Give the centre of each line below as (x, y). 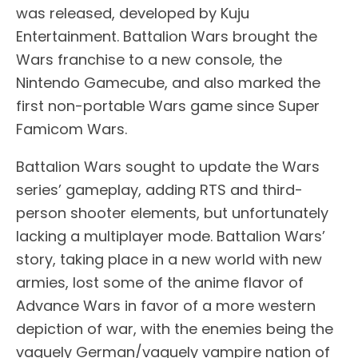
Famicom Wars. (72, 129)
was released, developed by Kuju (133, 13)
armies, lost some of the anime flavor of (160, 282)
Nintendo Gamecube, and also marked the (168, 82)
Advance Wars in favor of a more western (166, 305)
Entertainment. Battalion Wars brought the (167, 36)
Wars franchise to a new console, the (149, 59)
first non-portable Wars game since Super (168, 105)
